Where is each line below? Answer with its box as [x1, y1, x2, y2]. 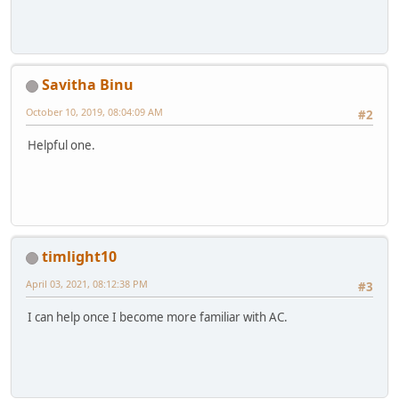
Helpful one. [28, 137, 95, 154]
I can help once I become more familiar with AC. [28, 309, 288, 326]
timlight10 [42, 246, 117, 266]
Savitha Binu [42, 74, 134, 94]
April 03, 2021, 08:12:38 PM [26, 276, 148, 290]
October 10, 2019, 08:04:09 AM [26, 104, 163, 118]
